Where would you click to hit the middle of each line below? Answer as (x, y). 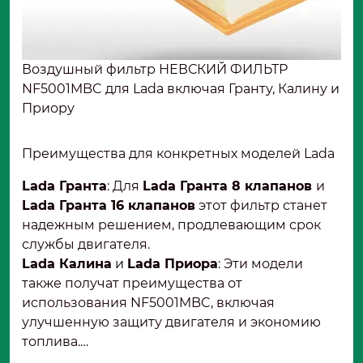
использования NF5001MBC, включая (148, 303)
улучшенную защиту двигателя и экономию (171, 322)
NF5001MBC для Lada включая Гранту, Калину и (181, 89)
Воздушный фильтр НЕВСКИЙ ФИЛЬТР (155, 70)
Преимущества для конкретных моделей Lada (178, 154)
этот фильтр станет (261, 206)
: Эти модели (261, 264)
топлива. (51, 342)
